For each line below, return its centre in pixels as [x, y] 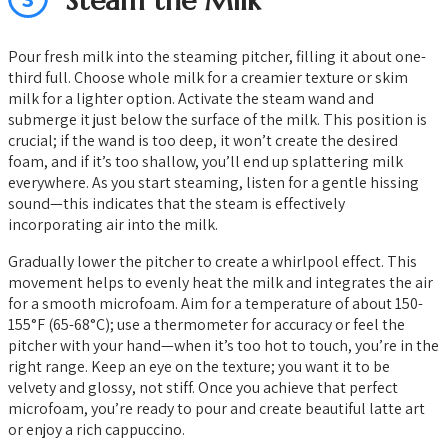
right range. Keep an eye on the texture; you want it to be [199, 366]
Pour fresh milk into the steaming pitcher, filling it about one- [217, 56]
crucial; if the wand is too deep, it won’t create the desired [203, 140]
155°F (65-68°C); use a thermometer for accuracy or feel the [206, 324]
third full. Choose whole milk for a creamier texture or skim [208, 77]
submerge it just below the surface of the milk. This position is [217, 119]
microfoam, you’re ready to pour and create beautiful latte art [216, 408]
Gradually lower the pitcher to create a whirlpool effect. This [212, 261]
